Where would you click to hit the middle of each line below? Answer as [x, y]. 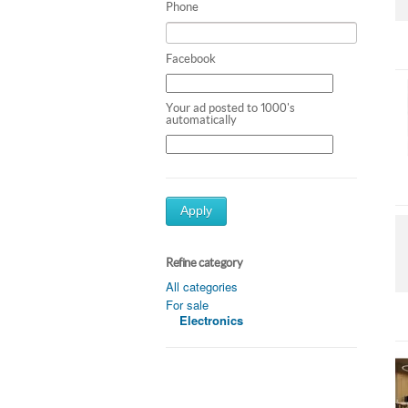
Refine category [204, 262]
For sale [187, 304]
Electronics [211, 320]
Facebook [191, 58]
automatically [201, 119]
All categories [202, 286]
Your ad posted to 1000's [230, 107]
